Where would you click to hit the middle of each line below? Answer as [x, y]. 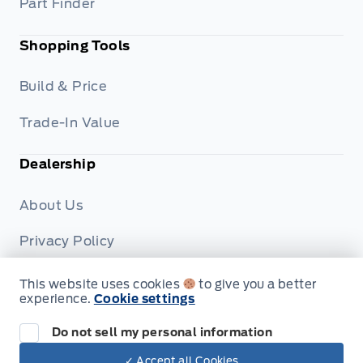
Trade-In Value [70, 122]
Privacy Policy [67, 241]
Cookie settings [144, 299]
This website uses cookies [101, 284]
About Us [52, 205]
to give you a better [256, 284]
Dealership [58, 164]
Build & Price [64, 87]
